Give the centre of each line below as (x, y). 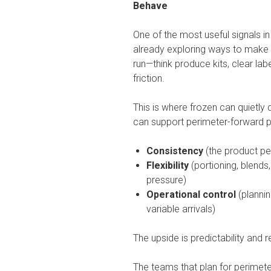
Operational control (191, 194)
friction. (150, 78)
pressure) (166, 180)
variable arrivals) (181, 209)
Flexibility (168, 165)
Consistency (175, 151)
